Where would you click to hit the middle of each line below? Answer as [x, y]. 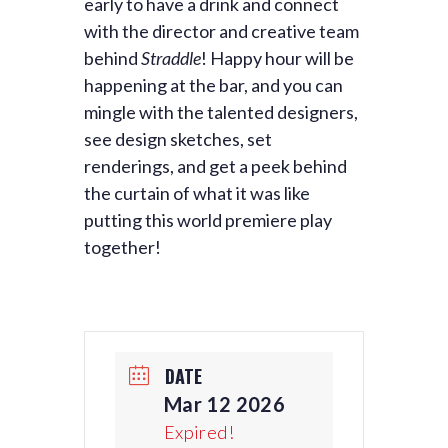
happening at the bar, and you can [213, 85]
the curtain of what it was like [197, 193]
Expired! [199, 432]
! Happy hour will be [277, 58]
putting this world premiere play [208, 220]
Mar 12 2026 [224, 404]
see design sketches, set [178, 139]
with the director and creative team [221, 31]
